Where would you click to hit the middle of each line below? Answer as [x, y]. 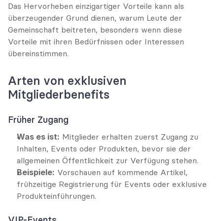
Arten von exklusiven [67, 81]
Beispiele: [36, 172]
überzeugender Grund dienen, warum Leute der [95, 18]
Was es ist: [38, 137]
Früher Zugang [38, 120]
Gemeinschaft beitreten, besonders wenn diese [95, 30]
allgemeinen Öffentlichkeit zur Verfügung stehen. [108, 160]
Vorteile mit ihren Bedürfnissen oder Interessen [96, 41]
